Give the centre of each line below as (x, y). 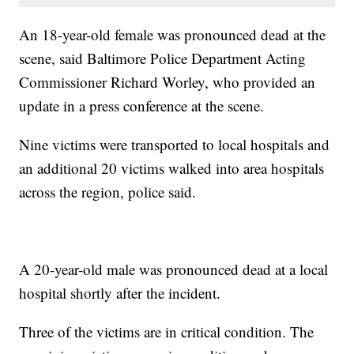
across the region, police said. (108, 191)
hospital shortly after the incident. (120, 292)
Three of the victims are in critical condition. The (167, 331)
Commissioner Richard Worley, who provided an (168, 81)
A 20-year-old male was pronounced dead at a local (174, 269)
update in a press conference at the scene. (144, 105)
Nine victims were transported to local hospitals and (175, 144)
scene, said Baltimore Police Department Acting (163, 58)
